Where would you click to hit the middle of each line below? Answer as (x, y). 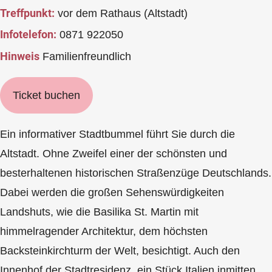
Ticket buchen (46, 95)
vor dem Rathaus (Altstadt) (121, 13)
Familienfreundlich (85, 56)
